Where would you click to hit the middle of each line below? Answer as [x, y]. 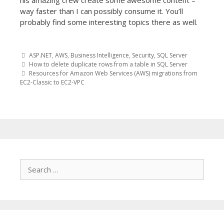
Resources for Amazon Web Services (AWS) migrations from [113, 73]
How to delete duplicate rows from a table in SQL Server [108, 64]
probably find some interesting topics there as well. [109, 22]
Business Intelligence [100, 55]
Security [143, 55]
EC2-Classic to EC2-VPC [52, 82]
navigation [65, 95]
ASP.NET [40, 55]
